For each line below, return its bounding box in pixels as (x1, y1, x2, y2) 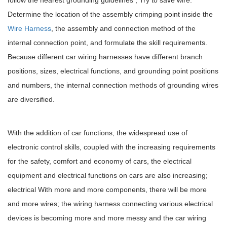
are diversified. (8, 95, 55, 103)
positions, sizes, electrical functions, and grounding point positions (8, 66, 218, 75)
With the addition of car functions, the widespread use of (8, 128, 187, 137)
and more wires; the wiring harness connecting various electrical (8, 199, 213, 208)
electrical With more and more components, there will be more (8, 185, 207, 194)
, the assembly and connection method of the (51, 24, 196, 32)
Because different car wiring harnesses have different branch (8, 52, 203, 61)
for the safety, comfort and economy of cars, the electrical (8, 157, 192, 165)
